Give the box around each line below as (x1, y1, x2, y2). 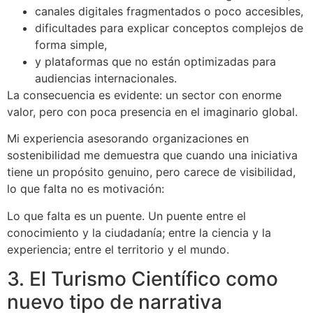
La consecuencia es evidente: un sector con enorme (7, 88, 282, 103)
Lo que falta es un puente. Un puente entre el (7, 208, 246, 223)
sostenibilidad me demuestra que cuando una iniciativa (7, 148, 298, 163)
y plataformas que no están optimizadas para (35, 54, 276, 69)
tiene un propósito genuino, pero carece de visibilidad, (7, 165, 296, 180)
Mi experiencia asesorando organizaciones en (7, 131, 249, 146)
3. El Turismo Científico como (7, 267, 278, 291)
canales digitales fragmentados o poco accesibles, (35, 4, 303, 19)
